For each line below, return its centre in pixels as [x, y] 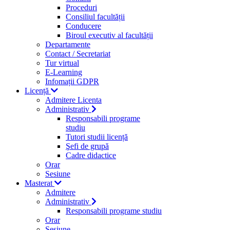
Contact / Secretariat [78, 54]
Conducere [83, 26]
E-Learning [64, 72]
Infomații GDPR [72, 81]
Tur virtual [62, 63]
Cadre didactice [91, 155]
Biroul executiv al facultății [109, 35]
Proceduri [81, 7]
